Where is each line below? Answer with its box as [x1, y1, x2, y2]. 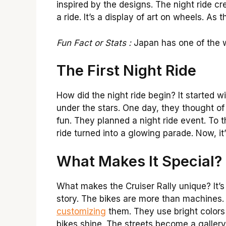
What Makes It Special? [56, 152, 222, 170]
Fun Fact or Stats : [56, 37, 131, 48]
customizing [56, 206, 106, 216]
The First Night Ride [56, 62, 196, 80]
